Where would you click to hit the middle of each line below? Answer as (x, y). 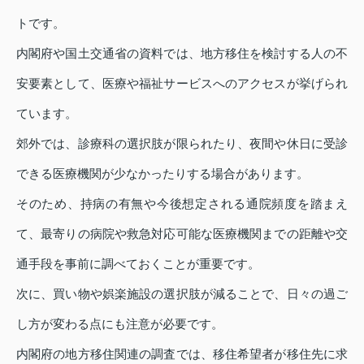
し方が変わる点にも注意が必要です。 (120, 324)
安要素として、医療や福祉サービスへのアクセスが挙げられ (182, 84)
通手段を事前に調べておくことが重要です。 (138, 264)
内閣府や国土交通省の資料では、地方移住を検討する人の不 (182, 54)
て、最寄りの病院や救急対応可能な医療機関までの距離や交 (182, 234)
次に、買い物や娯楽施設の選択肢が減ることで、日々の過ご (182, 294)
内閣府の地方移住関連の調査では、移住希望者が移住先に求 (182, 354)
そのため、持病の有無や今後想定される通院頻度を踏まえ (182, 204)
